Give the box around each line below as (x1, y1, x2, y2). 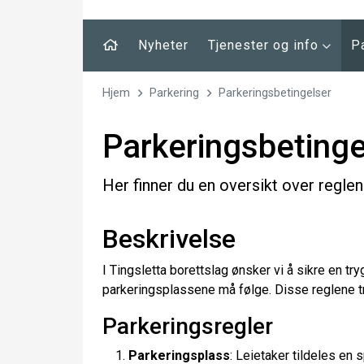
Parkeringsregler (102, 313, 273, 340)
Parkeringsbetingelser (219, 86, 332, 100)
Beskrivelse (102, 223, 236, 254)
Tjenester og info (208, 37, 323, 53)
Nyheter (138, 37, 188, 53)
